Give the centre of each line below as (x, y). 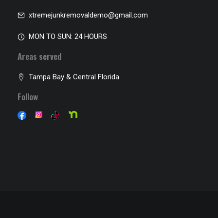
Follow (28, 97)
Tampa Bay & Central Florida (74, 77)
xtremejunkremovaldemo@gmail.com (88, 15)
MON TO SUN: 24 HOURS (68, 36)
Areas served (39, 56)
